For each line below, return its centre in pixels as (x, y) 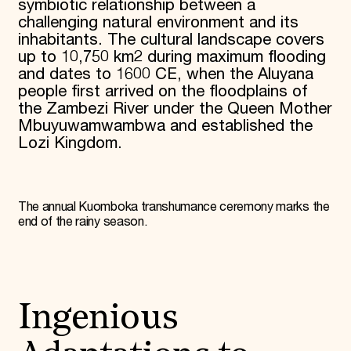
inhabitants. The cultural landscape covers (171, 40)
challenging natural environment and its (158, 23)
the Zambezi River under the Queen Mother (175, 109)
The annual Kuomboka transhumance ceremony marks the (174, 207)
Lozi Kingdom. (74, 144)
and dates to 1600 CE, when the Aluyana (165, 75)
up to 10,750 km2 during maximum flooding (172, 58)
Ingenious (98, 319)
